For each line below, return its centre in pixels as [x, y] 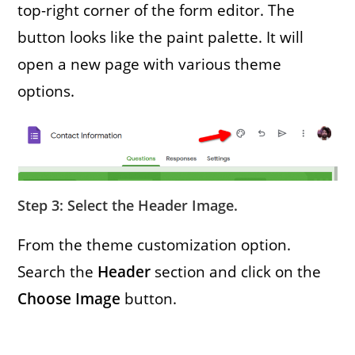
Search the [58, 271]
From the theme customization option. [155, 244]
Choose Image [69, 298]
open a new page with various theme [150, 64]
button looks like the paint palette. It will [161, 37]
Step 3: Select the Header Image [126, 205]
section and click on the [236, 271]
